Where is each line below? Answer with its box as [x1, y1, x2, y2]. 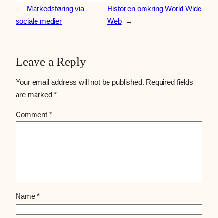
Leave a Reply [16, 54, 86, 68]
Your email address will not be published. [16, 77, 144, 86]
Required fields [146, 77, 193, 86]
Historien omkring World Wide [107, 4, 201, 13]
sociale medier [16, 17, 62, 25]
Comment [16, 110, 49, 119]
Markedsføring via [27, 4, 84, 13]
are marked [16, 90, 54, 99]
